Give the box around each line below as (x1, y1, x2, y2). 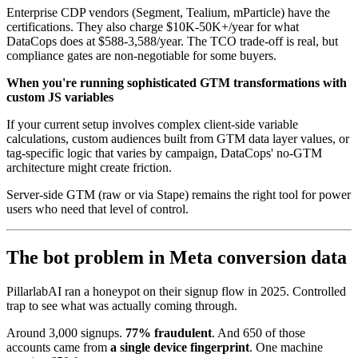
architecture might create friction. (6, 161, 172, 175)
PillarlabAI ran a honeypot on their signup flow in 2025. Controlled (6, 284, 346, 299)
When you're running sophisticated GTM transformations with (6, 76, 347, 90)
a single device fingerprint (110, 340, 249, 355)
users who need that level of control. (6, 202, 189, 217)
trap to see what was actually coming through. (6, 299, 237, 313)
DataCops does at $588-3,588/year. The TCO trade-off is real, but (6, 34, 338, 49)
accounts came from (6, 340, 110, 355)
